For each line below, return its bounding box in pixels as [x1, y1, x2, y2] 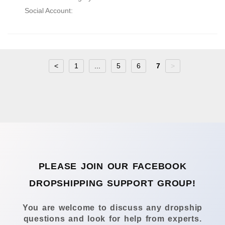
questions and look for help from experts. [23, 214, 202, 223]
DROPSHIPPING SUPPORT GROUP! [29, 178, 196, 189]
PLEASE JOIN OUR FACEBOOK [38, 161, 187, 172]
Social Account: [24, 6, 73, 15]
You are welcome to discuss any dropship [22, 203, 203, 212]
